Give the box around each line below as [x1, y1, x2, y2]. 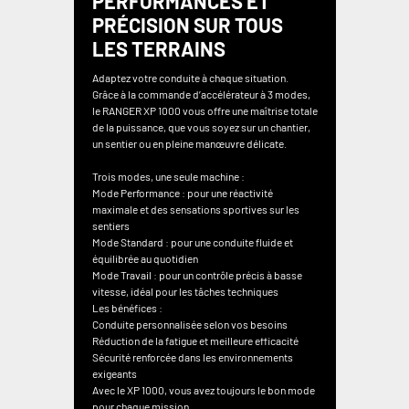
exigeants [91, 367, 137, 381]
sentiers [91, 219, 130, 233]
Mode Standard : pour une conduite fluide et [91, 236, 293, 249]
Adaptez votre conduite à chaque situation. [91, 71, 288, 85]
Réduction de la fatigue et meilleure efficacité [91, 334, 299, 348]
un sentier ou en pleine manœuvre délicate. [91, 137, 287, 151]
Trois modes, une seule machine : [91, 170, 245, 184]
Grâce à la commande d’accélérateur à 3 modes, [91, 88, 310, 101]
